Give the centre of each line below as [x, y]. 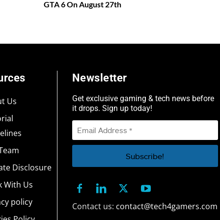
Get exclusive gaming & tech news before [143, 98]
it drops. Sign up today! [112, 108]
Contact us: [94, 206]
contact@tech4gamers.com [166, 206]
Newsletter [99, 78]
